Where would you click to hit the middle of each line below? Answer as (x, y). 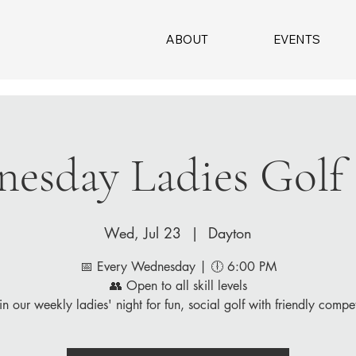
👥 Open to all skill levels (178, 286)
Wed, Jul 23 (143, 233)
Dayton (230, 233)
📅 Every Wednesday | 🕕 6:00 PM (178, 267)
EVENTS (296, 39)
